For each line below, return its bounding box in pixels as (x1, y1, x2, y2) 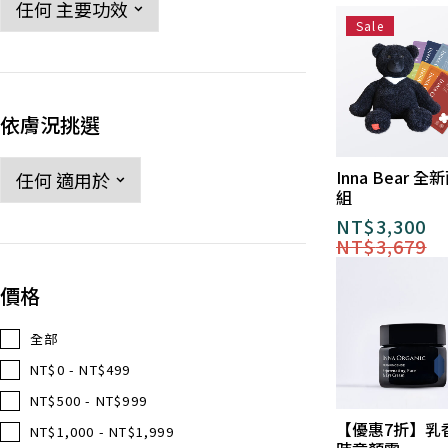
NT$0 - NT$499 (30, 360, 131, 379)
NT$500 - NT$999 (30, 391, 147, 410)
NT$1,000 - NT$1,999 (30, 422, 174, 441)
